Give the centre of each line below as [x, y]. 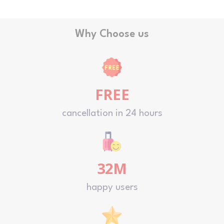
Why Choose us [112, 34]
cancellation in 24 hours [112, 113]
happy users [112, 187]
